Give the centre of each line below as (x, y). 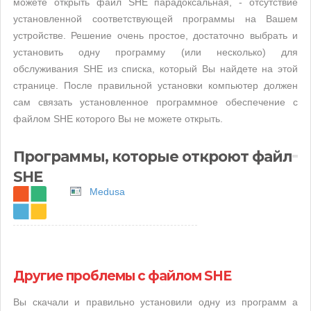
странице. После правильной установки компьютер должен (155, 85)
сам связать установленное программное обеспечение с (155, 102)
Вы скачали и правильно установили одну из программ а (155, 302)
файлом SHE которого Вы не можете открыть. (118, 119)
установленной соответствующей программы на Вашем (155, 19)
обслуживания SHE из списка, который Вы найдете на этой (155, 69)
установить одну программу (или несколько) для (155, 52)
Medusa (107, 192)
